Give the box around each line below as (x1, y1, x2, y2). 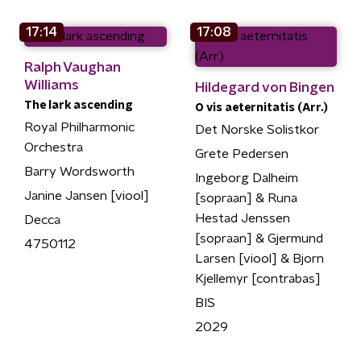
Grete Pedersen (194, 147, 288, 160)
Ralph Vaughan (24, 60, 120, 74)
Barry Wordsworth (24, 165, 135, 178)
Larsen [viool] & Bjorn (194, 252, 324, 265)
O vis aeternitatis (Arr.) (194, 102, 328, 114)
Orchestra (24, 141, 83, 154)
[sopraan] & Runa (194, 192, 297, 205)
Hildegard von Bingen (194, 81, 334, 94)
